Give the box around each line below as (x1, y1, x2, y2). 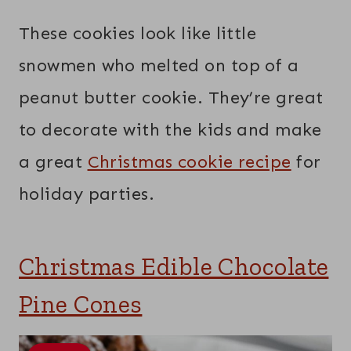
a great (19, 151, 88, 173)
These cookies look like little (19, 23, 257, 45)
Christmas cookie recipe (87, 151, 291, 173)
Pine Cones (19, 289, 143, 320)
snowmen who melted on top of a (19, 55, 299, 77)
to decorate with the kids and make (19, 119, 321, 141)
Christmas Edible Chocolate (19, 251, 329, 282)
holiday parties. (19, 183, 155, 205)
